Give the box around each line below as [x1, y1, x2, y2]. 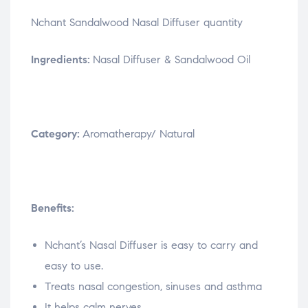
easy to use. [45, 258, 103, 272]
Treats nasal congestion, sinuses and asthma [45, 279, 262, 293]
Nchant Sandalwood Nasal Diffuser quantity [31, 15, 243, 29]
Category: [31, 126, 82, 140]
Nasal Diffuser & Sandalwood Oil [93, 52, 250, 66]
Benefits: [31, 201, 74, 214]
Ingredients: [31, 52, 93, 66]
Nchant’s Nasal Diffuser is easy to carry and [45, 238, 258, 252]
